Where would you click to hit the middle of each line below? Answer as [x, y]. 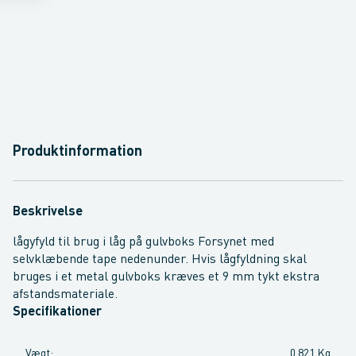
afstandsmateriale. [65, 295]
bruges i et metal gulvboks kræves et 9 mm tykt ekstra [166, 277]
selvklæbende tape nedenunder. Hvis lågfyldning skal [160, 260]
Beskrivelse [48, 212]
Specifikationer [57, 312]
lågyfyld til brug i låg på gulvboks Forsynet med [143, 242]
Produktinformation [77, 152]
